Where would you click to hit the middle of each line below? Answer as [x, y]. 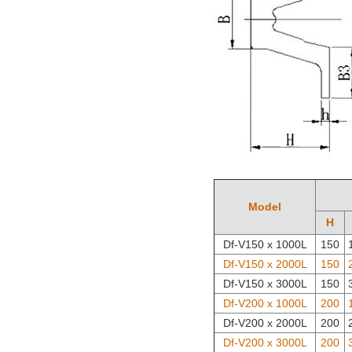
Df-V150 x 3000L [265, 284]
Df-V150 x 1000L [265, 245]
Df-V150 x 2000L [265, 264]
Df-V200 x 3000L [265, 343]
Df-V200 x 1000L [265, 304]
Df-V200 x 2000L [265, 323]
